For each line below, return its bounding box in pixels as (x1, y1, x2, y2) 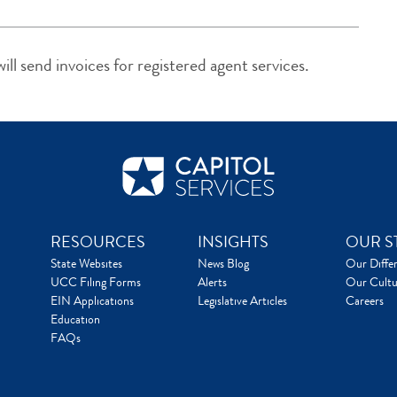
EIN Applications (50, 292, 134, 310)
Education (50, 310, 100, 329)
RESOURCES (50, 230, 145, 254)
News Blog (198, 254, 249, 273)
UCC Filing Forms (50, 273, 141, 292)
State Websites (50, 254, 122, 273)
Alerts (198, 273, 227, 292)
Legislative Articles (198, 292, 287, 310)
